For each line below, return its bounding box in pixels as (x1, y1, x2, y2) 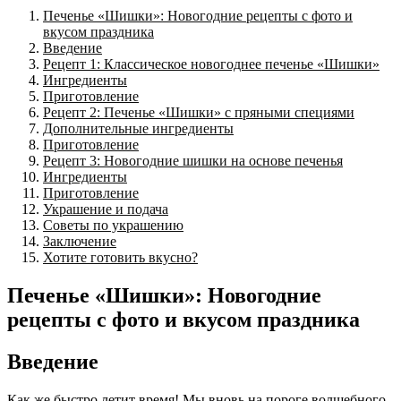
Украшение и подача (43, 200, 168, 217)
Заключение (43, 233, 116, 249)
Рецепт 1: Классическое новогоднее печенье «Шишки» (43, 55, 380, 72)
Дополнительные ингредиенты (43, 120, 234, 136)
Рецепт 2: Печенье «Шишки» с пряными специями (43, 104, 354, 120)
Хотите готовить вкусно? (43, 249, 198, 265)
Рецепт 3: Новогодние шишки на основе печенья (43, 152, 343, 168)
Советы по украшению (43, 217, 183, 233)
